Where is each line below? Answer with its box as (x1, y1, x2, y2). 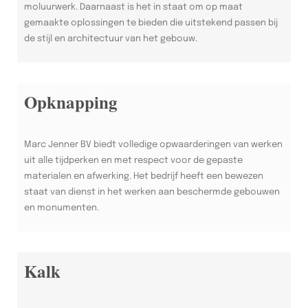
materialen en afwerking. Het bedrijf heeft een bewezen (24, 171, 263, 181)
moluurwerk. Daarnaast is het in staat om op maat (24, 2, 243, 12)
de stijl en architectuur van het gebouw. (24, 34, 197, 43)
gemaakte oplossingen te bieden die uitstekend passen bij (24, 18, 278, 27)
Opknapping (24, 89, 118, 115)
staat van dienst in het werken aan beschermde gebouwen (24, 187, 280, 197)
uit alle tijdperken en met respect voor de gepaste (24, 155, 243, 165)
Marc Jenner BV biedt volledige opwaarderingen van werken (24, 140, 283, 149)
